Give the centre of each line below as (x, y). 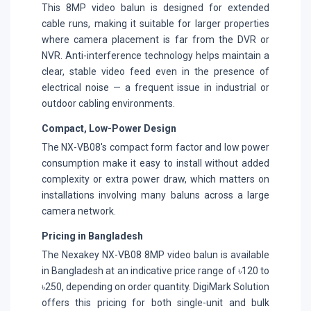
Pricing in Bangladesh (92, 236)
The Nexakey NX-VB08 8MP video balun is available (155, 254)
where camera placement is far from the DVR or (155, 39)
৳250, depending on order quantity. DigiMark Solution (155, 286)
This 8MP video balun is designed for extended (155, 7)
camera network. (79, 211)
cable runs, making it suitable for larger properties (155, 23)
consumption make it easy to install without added (155, 163)
